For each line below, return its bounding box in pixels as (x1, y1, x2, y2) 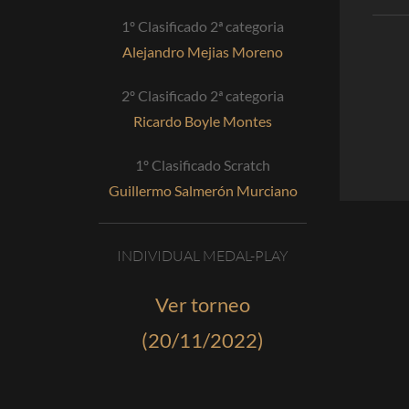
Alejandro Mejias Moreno (122, 42, 283, 60)
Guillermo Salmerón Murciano (108, 181, 298, 199)
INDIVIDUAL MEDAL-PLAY (117, 246, 288, 265)
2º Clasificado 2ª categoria (121, 86, 284, 104)
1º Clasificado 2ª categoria (121, 16, 284, 35)
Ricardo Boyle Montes (133, 111, 272, 130)
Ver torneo (155, 291, 250, 317)
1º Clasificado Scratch (135, 155, 270, 173)
